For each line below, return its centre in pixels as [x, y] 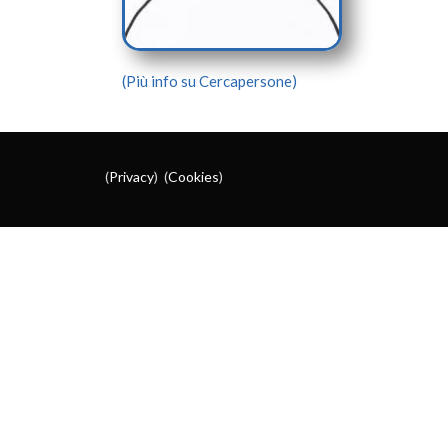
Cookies [193, 176]
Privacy [131, 176]
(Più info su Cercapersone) [209, 81]
